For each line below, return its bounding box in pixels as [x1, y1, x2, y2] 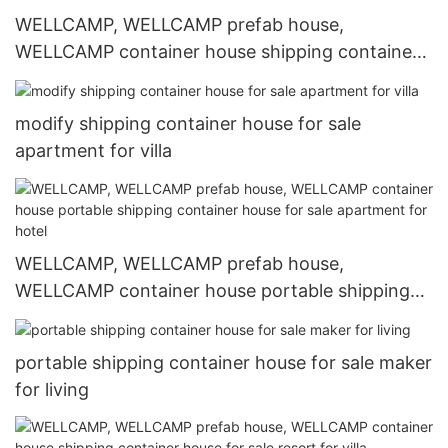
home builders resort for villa [15, 68, 258, 90]
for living [15, 378, 89, 400]
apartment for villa [15, 140, 172, 162]
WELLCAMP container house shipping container [15, 41, 419, 63]
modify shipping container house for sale [15, 113, 361, 135]
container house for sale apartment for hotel [15, 306, 393, 328]
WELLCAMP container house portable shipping [15, 279, 410, 301]
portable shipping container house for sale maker [15, 351, 432, 373]
